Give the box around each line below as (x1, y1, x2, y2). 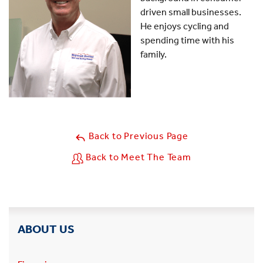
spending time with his (140, 35, 234, 46)
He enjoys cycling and (140, 21, 229, 32)
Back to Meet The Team (83, 151, 191, 163)
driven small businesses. (140, 6, 241, 18)
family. (140, 49, 168, 60)
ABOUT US (18, 222, 75, 237)
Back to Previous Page (86, 130, 188, 142)
